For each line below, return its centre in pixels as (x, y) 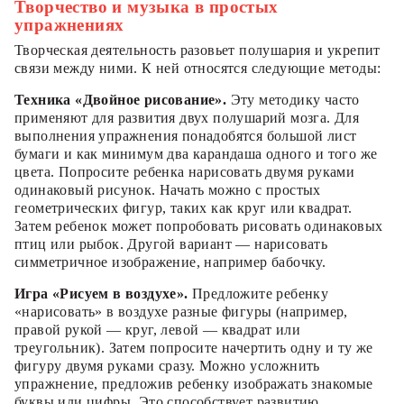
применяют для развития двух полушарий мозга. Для (187, 117)
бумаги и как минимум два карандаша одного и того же (196, 153)
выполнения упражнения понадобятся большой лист (186, 135)
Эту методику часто (293, 99)
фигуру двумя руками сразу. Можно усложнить (167, 365)
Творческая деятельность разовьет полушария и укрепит (197, 50)
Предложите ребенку (258, 293)
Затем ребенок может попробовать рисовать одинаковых (199, 225)
